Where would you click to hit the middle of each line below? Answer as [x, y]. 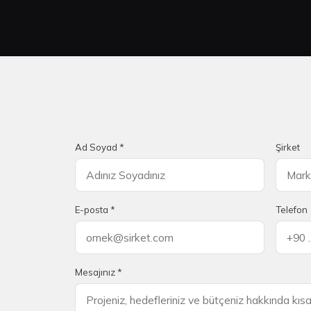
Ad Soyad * [100, 147]
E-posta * [95, 209]
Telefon [292, 209]
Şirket [288, 147]
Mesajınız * [99, 272]
